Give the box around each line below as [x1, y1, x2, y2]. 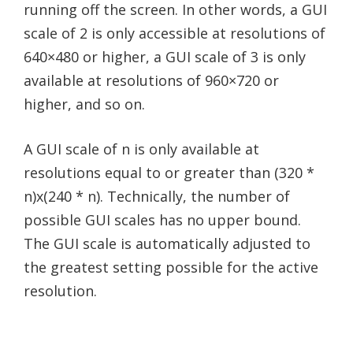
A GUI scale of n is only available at [24, 139, 259, 158]
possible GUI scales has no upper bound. [24, 210, 301, 229]
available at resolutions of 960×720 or [24, 70, 279, 90]
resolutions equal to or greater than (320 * [24, 162, 314, 182]
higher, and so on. [24, 94, 145, 113]
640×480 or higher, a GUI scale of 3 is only [24, 46, 306, 66]
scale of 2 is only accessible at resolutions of [24, 23, 325, 43]
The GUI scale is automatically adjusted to [24, 233, 310, 253]
